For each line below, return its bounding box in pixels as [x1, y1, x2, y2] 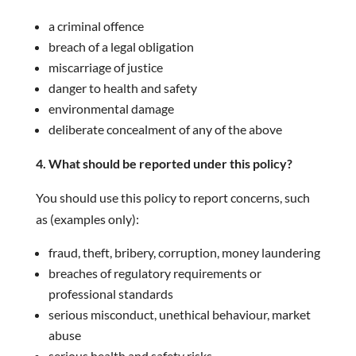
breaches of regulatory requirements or [48, 265, 261, 281]
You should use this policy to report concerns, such [35, 190, 310, 205]
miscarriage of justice [48, 60, 163, 75]
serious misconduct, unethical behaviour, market [48, 307, 311, 322]
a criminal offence [48, 18, 144, 33]
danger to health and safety [48, 80, 197, 95]
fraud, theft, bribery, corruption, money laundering [48, 245, 320, 260]
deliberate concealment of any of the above [48, 122, 282, 137]
